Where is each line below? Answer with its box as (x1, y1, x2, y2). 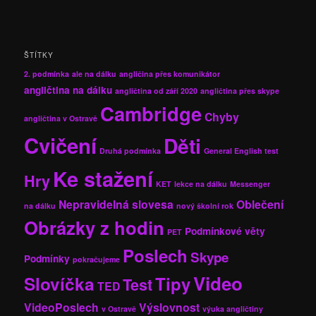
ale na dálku (72, 68, 117, 79)
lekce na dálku (174, 178, 228, 189)
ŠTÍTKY (24, 49, 54, 60)
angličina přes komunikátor (119, 68, 221, 79)
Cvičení (24, 130, 97, 160)
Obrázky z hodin (24, 214, 165, 241)
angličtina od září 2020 (115, 85, 198, 96)
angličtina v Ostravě (24, 112, 98, 123)
